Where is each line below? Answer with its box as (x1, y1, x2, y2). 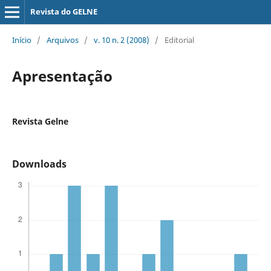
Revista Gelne (11, 115, 68, 127)
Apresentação (11, 65, 113, 86)
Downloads (11, 157, 67, 171)
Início (11, 34, 31, 45)
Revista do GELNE (30, 6, 97, 17)
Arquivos (46, 34, 79, 45)
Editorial (164, 34, 194, 45)
